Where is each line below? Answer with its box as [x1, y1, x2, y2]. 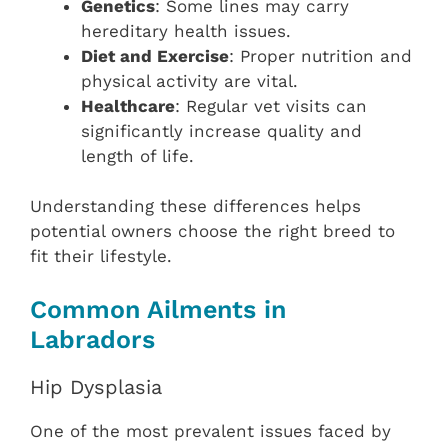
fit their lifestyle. [30, 246, 172, 267]
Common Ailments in [30, 294, 286, 324]
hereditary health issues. [81, 20, 291, 41]
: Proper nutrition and [229, 45, 412, 66]
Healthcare [81, 95, 175, 116]
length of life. [81, 145, 194, 166]
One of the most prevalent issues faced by [30, 420, 391, 441]
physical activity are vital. [81, 70, 298, 91]
